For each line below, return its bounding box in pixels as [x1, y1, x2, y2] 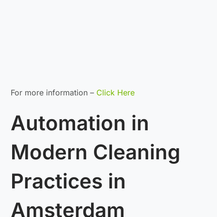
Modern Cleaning [11, 139, 181, 165]
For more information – [11, 88, 97, 98]
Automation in [11, 110, 150, 136]
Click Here [96, 88, 135, 98]
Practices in [11, 169, 126, 194]
